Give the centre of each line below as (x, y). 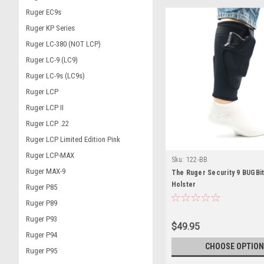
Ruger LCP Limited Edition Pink (73, 139)
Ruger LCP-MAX (50, 155)
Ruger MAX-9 (46, 171)
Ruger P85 (42, 187)
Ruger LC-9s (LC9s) (55, 76)
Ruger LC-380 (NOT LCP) (63, 44)
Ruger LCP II (45, 108)
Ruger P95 (42, 251)
